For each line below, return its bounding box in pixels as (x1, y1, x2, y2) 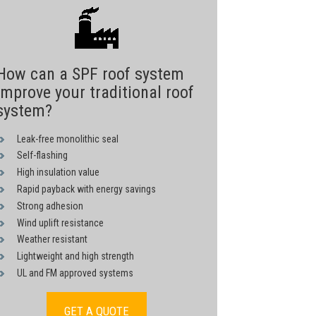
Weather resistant (16, 233, 87, 245)
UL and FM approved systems (16, 267, 133, 279)
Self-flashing (16, 150, 68, 162)
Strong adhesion (16, 200, 83, 212)
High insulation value (16, 166, 99, 178)
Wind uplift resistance (16, 217, 104, 229)
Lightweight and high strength (16, 250, 134, 262)
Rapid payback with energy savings (16, 183, 156, 195)
